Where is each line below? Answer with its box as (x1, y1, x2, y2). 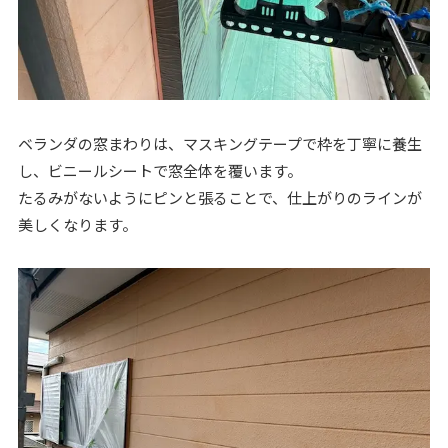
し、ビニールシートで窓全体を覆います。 (17, 159, 302, 181)
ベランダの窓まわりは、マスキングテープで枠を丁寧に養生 (17, 132, 422, 154)
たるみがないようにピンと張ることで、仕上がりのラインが (17, 186, 422, 208)
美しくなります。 (17, 213, 137, 235)
